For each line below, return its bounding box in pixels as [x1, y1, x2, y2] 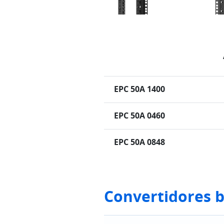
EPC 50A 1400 [114, 83, 165, 95]
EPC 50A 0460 [114, 110, 165, 121]
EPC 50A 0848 [114, 136, 165, 148]
